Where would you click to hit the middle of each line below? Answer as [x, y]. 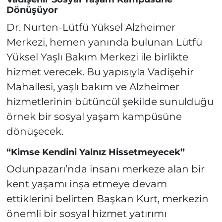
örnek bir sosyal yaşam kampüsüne [94, 116]
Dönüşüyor [32, 10]
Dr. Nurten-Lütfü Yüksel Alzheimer [91, 27]
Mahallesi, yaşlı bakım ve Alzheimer [93, 86]
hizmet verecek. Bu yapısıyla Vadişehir [100, 72]
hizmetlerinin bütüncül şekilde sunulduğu [110, 101]
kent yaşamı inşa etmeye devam [86, 184]
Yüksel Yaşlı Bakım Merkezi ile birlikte [97, 57]
